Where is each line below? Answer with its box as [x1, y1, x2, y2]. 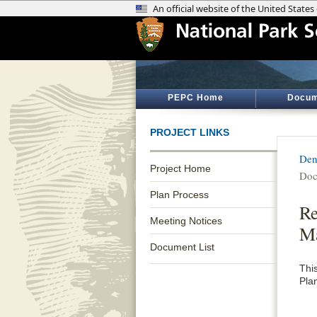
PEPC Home [167, 93, 224, 103]
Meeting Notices [150, 215, 222, 226]
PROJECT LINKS [150, 127, 229, 138]
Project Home [150, 163, 211, 174]
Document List [150, 241, 214, 253]
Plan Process [150, 189, 209, 200]
